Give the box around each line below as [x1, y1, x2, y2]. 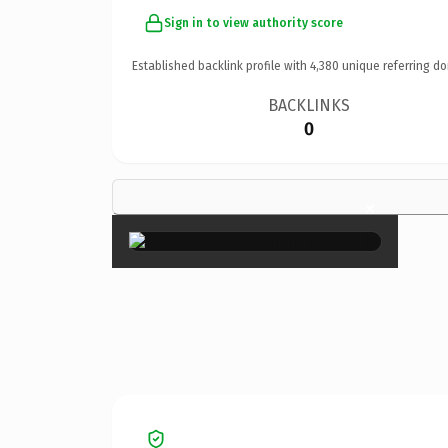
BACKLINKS [268, 95, 351, 115]
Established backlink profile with [132, 58, 310, 73]
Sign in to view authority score [164, 15, 343, 30]
